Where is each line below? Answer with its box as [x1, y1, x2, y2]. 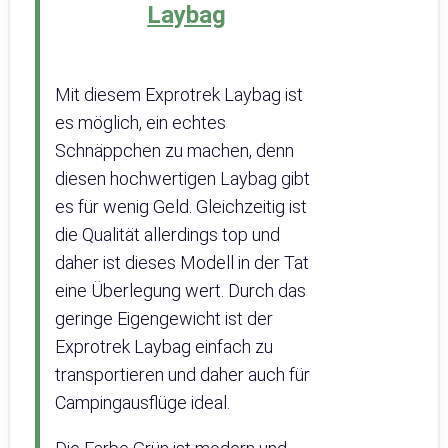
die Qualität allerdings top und [55, 224, 280, 246]
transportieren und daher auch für [55, 364, 310, 386]
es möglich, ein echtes [55, 112, 226, 134]
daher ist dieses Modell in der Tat [55, 252, 309, 274]
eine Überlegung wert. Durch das [55, 280, 306, 302]
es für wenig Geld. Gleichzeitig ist [55, 196, 307, 218]
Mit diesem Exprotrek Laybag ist [55, 84, 303, 106]
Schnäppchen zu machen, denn [55, 140, 294, 162]
